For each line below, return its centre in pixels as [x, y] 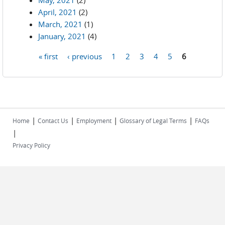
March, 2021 [60, 24]
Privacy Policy [31, 145]
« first [48, 56]
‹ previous [85, 56]
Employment [94, 121]
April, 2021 [58, 12]
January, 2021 [62, 36]
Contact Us [53, 121]
